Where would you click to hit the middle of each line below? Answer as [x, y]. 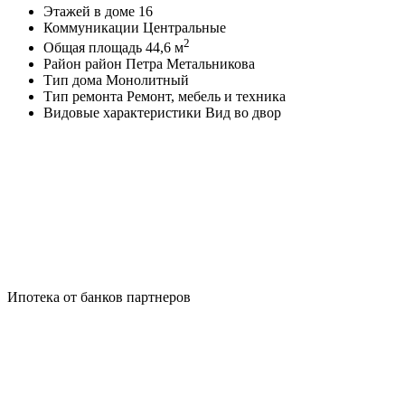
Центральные [184, 28]
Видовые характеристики [124, 113]
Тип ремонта [85, 97]
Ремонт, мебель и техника [206, 97]
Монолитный [147, 80]
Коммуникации [93, 28]
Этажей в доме [91, 11]
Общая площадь [94, 48]
